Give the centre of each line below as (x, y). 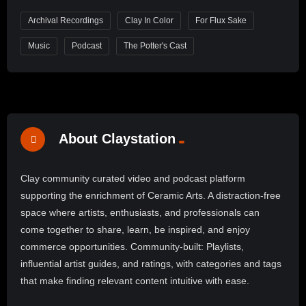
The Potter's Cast (155, 46)
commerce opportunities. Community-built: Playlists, (132, 247)
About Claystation (117, 138)
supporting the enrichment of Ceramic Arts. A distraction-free (151, 196)
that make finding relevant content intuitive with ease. (135, 281)
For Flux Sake (221, 21)
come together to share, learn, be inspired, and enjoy (135, 230)
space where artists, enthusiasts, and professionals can (140, 213)
